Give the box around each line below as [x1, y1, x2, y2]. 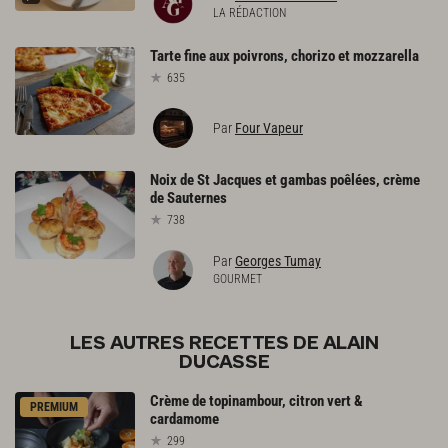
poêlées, [330, 171, 380, 190]
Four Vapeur [235, 120, 303, 137]
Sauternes [167, 189, 227, 208]
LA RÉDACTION [213, 6, 286, 21]
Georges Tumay [235, 252, 321, 269]
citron [289, 391, 324, 410]
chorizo [291, 47, 335, 66]
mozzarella [353, 47, 419, 66]
